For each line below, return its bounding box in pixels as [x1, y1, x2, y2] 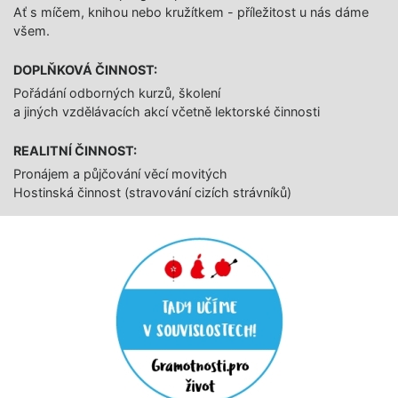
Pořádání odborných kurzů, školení [13, 85, 220, 100]
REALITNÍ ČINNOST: [13, 143, 137, 158]
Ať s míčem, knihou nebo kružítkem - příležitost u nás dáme [13, 4, 369, 20]
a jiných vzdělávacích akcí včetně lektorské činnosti [13, 104, 320, 119]
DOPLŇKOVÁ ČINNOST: [13, 62, 157, 77]
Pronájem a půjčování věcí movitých [13, 166, 227, 181]
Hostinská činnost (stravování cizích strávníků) [13, 185, 291, 200]
